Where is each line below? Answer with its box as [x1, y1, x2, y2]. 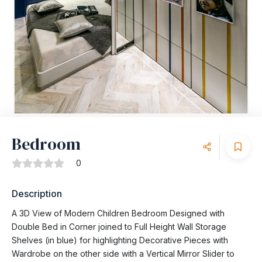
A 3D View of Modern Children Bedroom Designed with [12, 208, 225, 219]
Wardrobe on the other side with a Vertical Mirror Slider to [12, 249, 235, 259]
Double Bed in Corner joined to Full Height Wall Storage [12, 222, 226, 232]
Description [12, 188, 62, 200]
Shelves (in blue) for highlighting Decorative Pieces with [12, 235, 228, 246]
